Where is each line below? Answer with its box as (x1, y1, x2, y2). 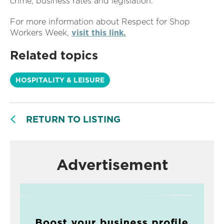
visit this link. (71, 27, 126, 37)
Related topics (10, 47, 98, 62)
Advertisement (51, 155, 172, 173)
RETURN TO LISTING (26, 113, 120, 124)
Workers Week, (10, 27, 71, 37)
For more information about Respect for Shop (10, 16, 190, 26)
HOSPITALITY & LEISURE (15, 75, 104, 84)
